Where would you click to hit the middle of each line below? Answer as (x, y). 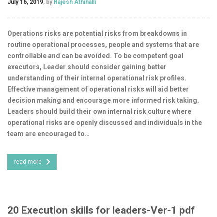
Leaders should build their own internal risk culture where (99, 111)
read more (28, 162)
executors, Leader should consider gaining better (87, 67)
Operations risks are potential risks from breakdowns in (97, 33)
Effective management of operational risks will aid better (98, 89)
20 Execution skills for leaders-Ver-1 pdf (101, 210)
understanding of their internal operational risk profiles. (97, 78)
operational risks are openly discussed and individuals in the (105, 122)
